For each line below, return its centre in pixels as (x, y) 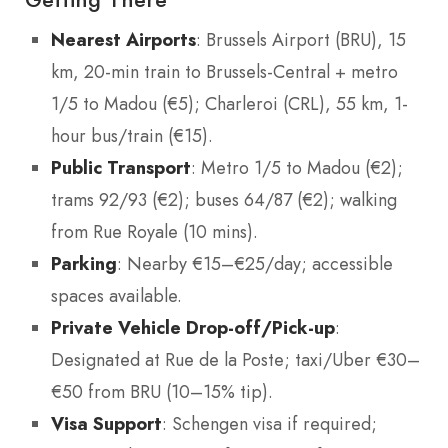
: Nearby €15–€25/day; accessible (255, 264)
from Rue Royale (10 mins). (154, 232)
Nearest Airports (123, 40)
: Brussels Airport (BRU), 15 (301, 40)
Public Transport (121, 168)
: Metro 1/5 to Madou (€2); (297, 168)
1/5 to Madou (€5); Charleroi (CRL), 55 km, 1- (229, 104)
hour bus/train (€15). (132, 136)
